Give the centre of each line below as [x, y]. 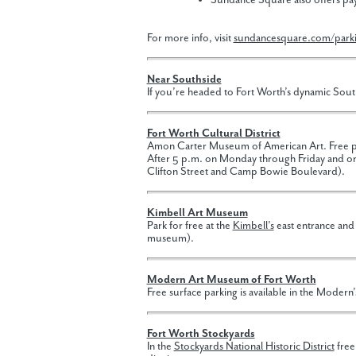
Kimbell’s [253, 226]
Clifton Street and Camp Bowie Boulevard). [246, 172]
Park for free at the [190, 226]
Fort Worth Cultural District [213, 134]
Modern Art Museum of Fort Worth [231, 280]
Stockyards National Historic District [254, 347]
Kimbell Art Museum [197, 213]
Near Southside [184, 80]
